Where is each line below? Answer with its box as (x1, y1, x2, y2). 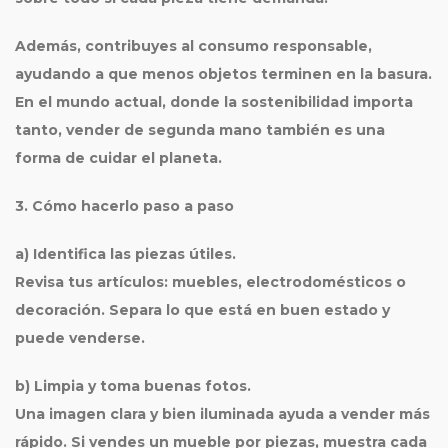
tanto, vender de (15, 121, 148, 139)
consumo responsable (198, 37, 368, 55)
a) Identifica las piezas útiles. (15, 245, 236, 263)
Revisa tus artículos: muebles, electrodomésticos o (15, 273, 406, 291)
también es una (262, 121, 385, 139)
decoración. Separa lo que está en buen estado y (15, 301, 390, 319)
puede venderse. (15, 329, 145, 347)
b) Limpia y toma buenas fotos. (15, 377, 251, 395)
